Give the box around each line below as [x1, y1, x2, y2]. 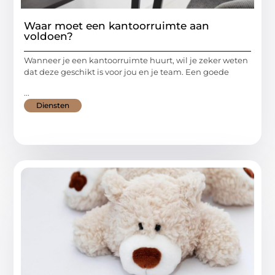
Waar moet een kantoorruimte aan [24, 20, 210, 33]
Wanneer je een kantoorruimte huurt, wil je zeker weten [24, 55, 249, 66]
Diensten [36, 100, 70, 110]
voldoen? [24, 30, 74, 43]
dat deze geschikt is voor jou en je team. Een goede [24, 67, 230, 77]
